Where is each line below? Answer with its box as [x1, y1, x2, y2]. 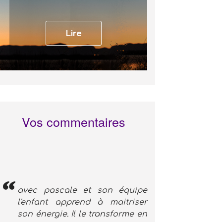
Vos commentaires [22, 112, 126, 130]
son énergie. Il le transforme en [17, 210, 148, 219]
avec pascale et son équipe [17, 186, 148, 195]
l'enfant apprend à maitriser [17, 198, 148, 207]
